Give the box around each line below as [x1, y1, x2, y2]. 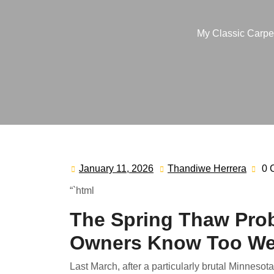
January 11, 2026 [79, 163, 154, 174]
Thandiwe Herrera [168, 163, 246, 174]
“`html [70, 185, 94, 196]
